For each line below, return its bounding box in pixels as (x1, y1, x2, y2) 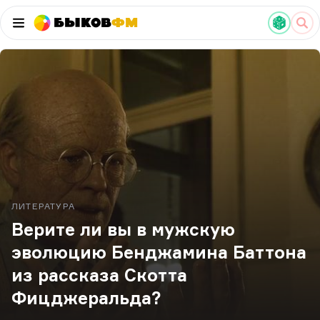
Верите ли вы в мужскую (11, 219, 235, 240)
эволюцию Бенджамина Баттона (11, 241, 306, 263)
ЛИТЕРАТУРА (11, 201, 75, 211)
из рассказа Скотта (11, 264, 187, 286)
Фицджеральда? (11, 287, 161, 309)
